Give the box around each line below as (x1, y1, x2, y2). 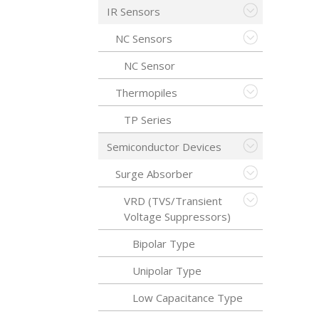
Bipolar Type (132, 236, 195, 251)
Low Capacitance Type (132, 291, 243, 305)
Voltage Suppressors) (124, 209, 231, 224)
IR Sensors (107, 4, 160, 19)
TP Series (124, 113, 172, 127)
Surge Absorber (115, 167, 193, 181)
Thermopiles (115, 85, 177, 100)
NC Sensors (115, 31, 172, 46)
